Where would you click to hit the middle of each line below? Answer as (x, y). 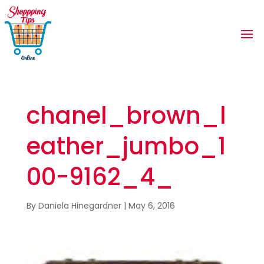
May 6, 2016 (151, 206)
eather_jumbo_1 (126, 146)
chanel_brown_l (126, 115)
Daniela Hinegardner (80, 206)
